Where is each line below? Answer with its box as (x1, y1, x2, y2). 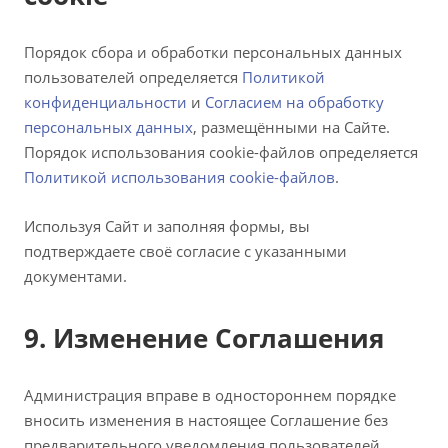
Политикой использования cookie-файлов (24, 167, 335, 187)
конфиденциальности (24, 92, 187, 112)
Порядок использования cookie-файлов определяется (24, 142, 418, 162)
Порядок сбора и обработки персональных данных (24, 42, 402, 62)
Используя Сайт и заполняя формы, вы (24, 216, 310, 236)
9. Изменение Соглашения (24, 320, 384, 356)
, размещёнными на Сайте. (193, 117, 390, 137)
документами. (24, 266, 127, 286)
